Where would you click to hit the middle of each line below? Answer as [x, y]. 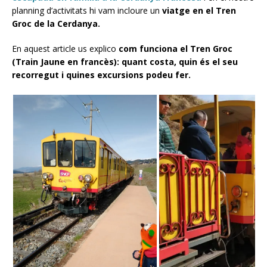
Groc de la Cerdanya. [57, 23]
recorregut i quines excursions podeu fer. [101, 74]
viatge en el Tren [199, 10]
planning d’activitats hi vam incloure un [87, 10]
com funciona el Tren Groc [176, 48]
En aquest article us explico [65, 48]
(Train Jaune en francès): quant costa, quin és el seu [125, 61]
